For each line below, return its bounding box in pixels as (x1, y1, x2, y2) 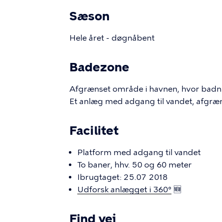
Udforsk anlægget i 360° (77, 185, 171, 194)
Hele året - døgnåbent (69, 33, 155, 43)
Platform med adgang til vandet (77, 148, 201, 157)
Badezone (69, 60, 129, 74)
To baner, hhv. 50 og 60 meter (77, 160, 192, 169)
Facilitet (69, 123, 118, 138)
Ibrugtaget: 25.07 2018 (77, 172, 167, 182)
